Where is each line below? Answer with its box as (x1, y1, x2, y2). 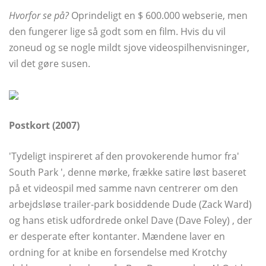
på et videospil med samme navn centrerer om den (9, 181, 238, 195)
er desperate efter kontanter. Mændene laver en (9, 229, 225, 243)
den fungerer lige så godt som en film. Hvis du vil (9, 24, 226, 38)
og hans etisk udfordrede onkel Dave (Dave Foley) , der (9, 213, 252, 227)
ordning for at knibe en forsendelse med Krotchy (9, 245, 227, 259)
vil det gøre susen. (9, 56, 90, 70)
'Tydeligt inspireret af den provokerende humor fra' (9, 149, 239, 163)
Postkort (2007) (9, 118, 80, 132)
